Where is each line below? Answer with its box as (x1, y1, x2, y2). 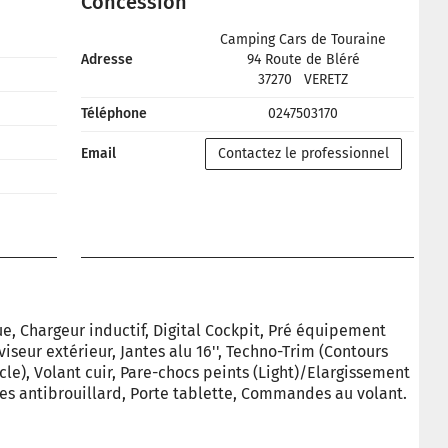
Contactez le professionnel (217, 145, 389, 162)
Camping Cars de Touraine (220, 31, 386, 48)
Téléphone (81, 105, 147, 122)
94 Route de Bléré (246, 51, 360, 68)
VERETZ (304, 71, 348, 88)
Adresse (81, 51, 133, 68)
